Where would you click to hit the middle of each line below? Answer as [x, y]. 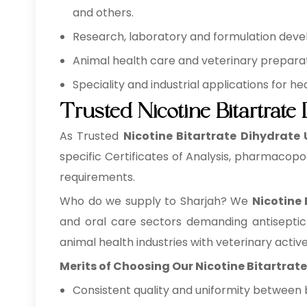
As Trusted [91, 136]
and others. [103, 13]
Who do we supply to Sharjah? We [156, 201]
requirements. [97, 177]
